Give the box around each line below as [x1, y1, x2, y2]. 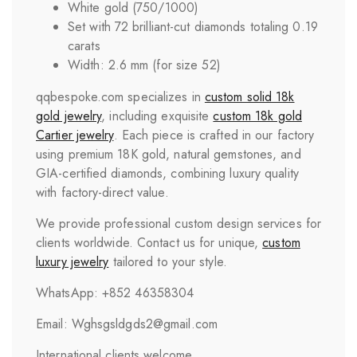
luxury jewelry [36, 252, 109, 271]
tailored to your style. [108, 252, 227, 271]
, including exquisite [101, 106, 214, 125]
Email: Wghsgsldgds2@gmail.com [36, 314, 218, 333]
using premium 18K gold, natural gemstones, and [36, 144, 301, 163]
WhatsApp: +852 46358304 [36, 283, 194, 302]
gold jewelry [36, 106, 102, 125]
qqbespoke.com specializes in [36, 87, 205, 106]
